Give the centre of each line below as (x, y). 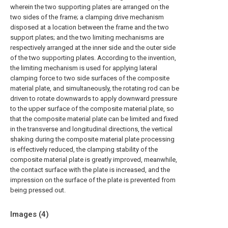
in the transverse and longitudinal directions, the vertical (91, 129)
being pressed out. (38, 190)
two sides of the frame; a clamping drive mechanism (87, 17)
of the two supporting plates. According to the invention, (93, 58)
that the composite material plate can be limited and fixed (94, 119)
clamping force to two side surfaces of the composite (90, 78)
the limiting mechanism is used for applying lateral (84, 68)
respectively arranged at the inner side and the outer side (93, 48)
